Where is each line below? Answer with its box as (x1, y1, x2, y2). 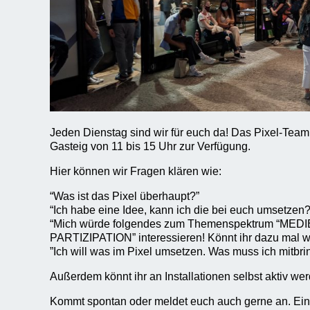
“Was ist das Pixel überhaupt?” (50, 190, 199, 202)
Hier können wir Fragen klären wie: (50, 165, 221, 177)
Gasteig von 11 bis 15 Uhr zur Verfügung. (50, 140, 250, 152)
